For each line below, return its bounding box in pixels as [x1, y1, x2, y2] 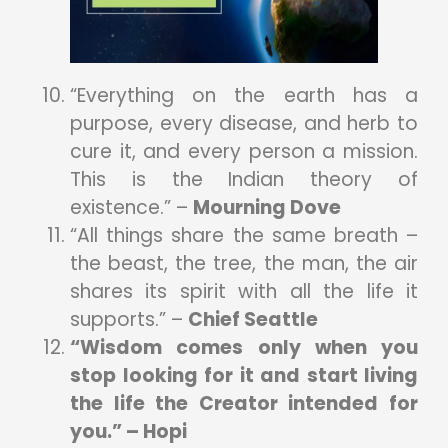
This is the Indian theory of [70, 165, 418, 193]
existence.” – [70, 193, 193, 221]
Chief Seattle [188, 305, 318, 333]
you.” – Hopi [70, 417, 187, 445]
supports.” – [70, 305, 188, 333]
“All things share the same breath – [70, 221, 418, 249]
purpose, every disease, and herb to [70, 109, 418, 137]
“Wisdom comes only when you [70, 333, 418, 361]
